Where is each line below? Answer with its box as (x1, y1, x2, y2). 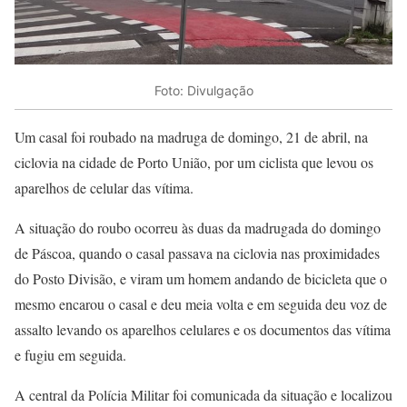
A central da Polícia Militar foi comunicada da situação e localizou (15, 385, 392, 405)
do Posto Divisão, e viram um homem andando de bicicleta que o (15, 269, 387, 289)
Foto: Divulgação (154, 82, 253, 98)
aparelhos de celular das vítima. (15, 178, 194, 198)
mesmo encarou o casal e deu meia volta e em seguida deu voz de (15, 294, 387, 314)
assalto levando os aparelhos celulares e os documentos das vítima (15, 320, 391, 340)
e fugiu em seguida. (15, 345, 126, 365)
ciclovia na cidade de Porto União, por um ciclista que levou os (15, 153, 373, 173)
